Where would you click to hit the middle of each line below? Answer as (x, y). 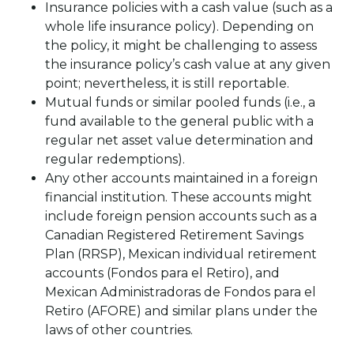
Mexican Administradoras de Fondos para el (180, 292)
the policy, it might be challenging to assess (181, 45)
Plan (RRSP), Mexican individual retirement (181, 254)
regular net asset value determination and (179, 140)
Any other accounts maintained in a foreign (181, 178)
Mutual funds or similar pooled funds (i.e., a (180, 102)
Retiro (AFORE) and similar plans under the (181, 311)
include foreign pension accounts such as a (181, 216)
